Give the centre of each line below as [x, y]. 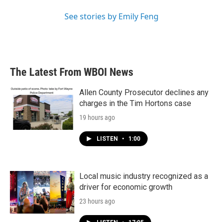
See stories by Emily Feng [111, 16]
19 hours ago [97, 117]
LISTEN [108, 139]
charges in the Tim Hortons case [135, 103]
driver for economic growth [126, 187]
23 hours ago [97, 201]
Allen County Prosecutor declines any [144, 92]
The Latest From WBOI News [72, 72]
